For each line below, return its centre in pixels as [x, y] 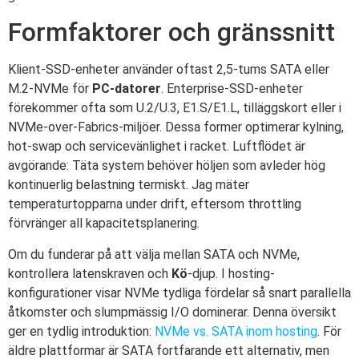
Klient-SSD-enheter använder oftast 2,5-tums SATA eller [169, 70]
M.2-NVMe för [50, 89]
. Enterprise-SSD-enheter [232, 89]
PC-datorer [127, 89]
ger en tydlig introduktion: [81, 331]
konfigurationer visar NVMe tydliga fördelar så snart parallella [179, 292]
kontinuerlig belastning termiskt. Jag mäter [129, 185]
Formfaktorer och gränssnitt [171, 32]
